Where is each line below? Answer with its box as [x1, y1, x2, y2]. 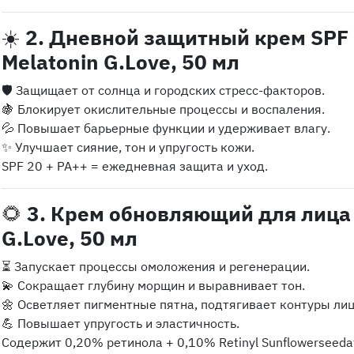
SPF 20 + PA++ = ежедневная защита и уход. [2, 158, 268, 174]
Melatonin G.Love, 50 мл [2, 48, 239, 75]
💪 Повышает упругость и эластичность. [2, 315, 239, 331]
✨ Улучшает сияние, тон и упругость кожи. [2, 139, 254, 155]
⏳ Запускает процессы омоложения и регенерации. [2, 258, 310, 274]
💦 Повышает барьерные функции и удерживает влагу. [2, 120, 330, 136]
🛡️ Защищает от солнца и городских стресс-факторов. [2, 82, 325, 98]
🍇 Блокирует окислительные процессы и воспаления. [2, 101, 325, 117]
